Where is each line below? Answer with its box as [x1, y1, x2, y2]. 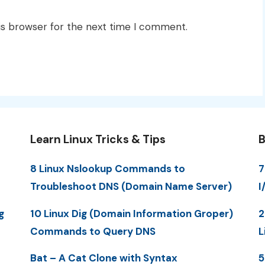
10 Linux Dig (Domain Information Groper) [30, 206, 233, 220]
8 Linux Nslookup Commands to [30, 162, 185, 176]
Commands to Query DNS [30, 224, 156, 238]
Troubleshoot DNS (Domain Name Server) [30, 180, 232, 193]
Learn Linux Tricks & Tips [30, 132, 166, 147]
